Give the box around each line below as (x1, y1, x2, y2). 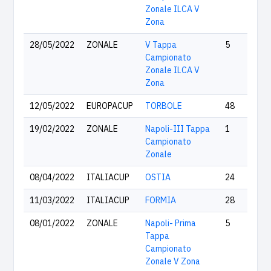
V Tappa (145, 39, 177, 50)
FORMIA (145, 195, 176, 206)
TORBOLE (145, 100, 182, 111)
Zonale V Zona (145, 256, 200, 267)
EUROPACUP (87, 100, 133, 111)
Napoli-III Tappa (145, 123, 210, 134)
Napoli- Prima (145, 218, 196, 229)
